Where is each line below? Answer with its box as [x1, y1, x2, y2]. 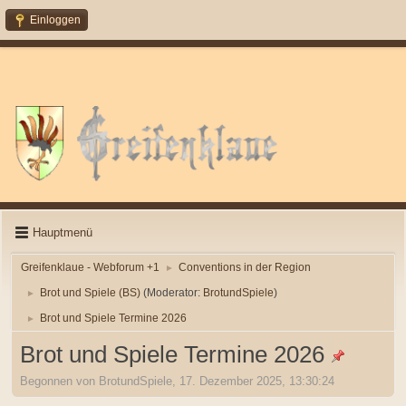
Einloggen [30, 14, 81, 26]
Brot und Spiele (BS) [40, 285, 140, 299]
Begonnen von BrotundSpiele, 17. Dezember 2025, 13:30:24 [20, 374, 334, 389]
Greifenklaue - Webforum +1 [21, 260, 159, 274]
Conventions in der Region [179, 260, 311, 274]
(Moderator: [143, 285, 203, 299]
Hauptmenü [33, 226, 92, 240]
